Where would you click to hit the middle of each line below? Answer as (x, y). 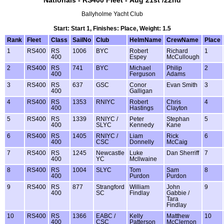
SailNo (82, 40)
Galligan (141, 91)
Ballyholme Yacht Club (112, 14)
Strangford (110, 187)
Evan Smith (182, 85)
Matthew (178, 216)
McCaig (177, 142)
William (139, 187)
